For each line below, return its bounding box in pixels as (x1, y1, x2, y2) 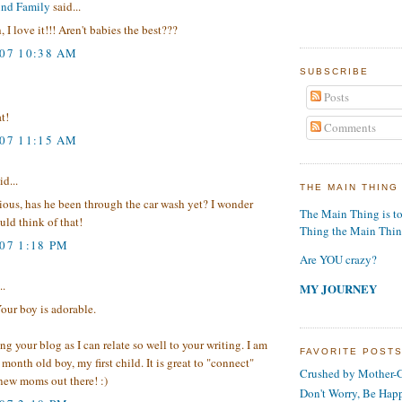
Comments (320, 118, 376, 135)
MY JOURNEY (300, 280, 377, 298)
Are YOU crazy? (300, 251, 377, 268)
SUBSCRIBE (300, 66, 370, 77)
